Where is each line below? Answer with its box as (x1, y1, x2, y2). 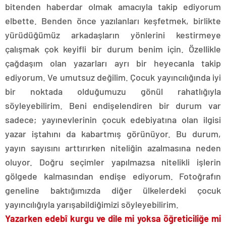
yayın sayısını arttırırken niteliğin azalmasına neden (5, 142, 221, 153)
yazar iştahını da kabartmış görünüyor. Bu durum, (5, 128, 221, 139)
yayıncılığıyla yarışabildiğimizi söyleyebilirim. (5, 199, 179, 210)
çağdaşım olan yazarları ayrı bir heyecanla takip (5, 58, 221, 69)
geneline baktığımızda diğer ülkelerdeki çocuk (5, 185, 221, 196)
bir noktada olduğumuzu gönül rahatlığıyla (5, 86, 221, 97)
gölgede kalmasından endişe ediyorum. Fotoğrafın (5, 171, 221, 182)
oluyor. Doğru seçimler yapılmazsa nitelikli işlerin (5, 156, 221, 167)
